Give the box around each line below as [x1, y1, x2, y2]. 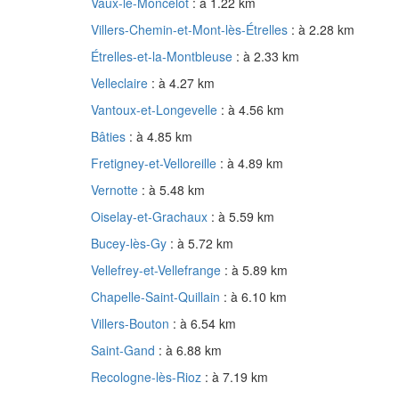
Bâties [91, 127, 129, 146]
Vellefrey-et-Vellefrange [91, 261, 224, 280]
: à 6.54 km [173, 314, 236, 333]
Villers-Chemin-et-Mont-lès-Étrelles [91, 20, 291, 39]
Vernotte [91, 181, 142, 199]
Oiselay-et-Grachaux [91, 208, 211, 226]
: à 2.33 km [236, 47, 299, 66]
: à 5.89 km [224, 261, 288, 280]
